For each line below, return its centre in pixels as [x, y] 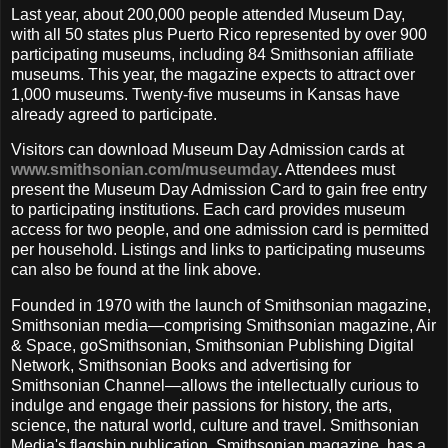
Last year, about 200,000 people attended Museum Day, [208, 14]
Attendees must [338, 170]
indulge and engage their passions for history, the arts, [201, 406]
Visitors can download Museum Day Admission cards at [207, 150]
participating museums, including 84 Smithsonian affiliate [212, 54]
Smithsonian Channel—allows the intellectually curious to [215, 386]
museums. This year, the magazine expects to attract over [213, 74]
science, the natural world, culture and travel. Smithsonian [215, 426]
